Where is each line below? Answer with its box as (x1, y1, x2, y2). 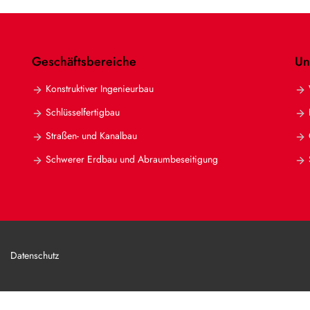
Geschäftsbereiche (32, 52, 136, 71)
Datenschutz (10, 248, 59, 262)
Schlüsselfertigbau (46, 104, 120, 119)
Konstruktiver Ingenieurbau (46, 81, 154, 95)
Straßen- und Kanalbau (46, 128, 137, 143)
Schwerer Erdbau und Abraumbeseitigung (46, 152, 218, 166)
